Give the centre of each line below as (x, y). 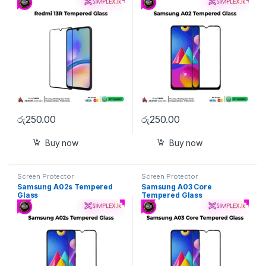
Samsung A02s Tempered (65, 187)
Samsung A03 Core (177, 187)
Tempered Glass (172, 195)
